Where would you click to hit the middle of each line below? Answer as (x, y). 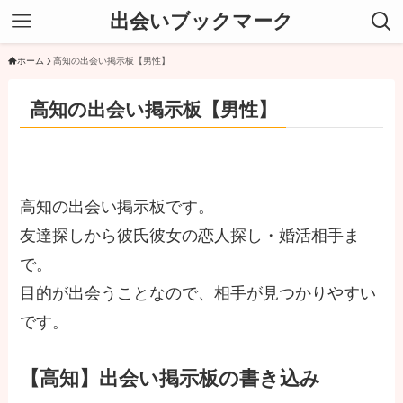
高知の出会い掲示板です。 (117, 206)
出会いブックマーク (201, 21)
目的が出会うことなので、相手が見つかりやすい (198, 293)
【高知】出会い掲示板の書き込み (170, 378)
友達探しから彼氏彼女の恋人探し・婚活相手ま (190, 235)
